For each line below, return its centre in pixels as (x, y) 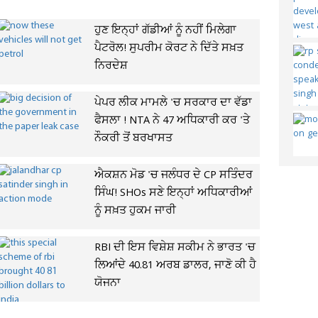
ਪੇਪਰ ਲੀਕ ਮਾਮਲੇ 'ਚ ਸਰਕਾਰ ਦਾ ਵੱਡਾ (173, 103)
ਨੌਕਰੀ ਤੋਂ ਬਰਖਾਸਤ (133, 138)
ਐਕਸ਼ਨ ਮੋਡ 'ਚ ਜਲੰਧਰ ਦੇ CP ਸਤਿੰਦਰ (173, 175)
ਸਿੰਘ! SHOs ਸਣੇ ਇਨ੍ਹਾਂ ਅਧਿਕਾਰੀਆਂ (173, 193)
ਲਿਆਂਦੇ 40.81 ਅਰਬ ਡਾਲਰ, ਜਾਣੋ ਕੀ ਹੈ (175, 265)
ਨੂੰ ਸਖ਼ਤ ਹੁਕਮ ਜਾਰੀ (135, 211)
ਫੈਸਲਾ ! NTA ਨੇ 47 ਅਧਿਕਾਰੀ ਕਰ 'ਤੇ (172, 121)
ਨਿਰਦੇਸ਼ (111, 66)
